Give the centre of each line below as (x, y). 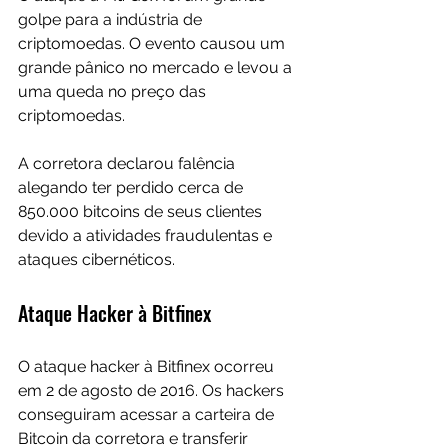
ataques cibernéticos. (96, 260)
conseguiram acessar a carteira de (148, 415)
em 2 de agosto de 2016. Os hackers (153, 391)
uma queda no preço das (114, 92)
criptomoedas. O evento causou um (153, 44)
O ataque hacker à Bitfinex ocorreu (148, 367)
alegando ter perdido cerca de (132, 188)
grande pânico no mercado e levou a (157, 68)
